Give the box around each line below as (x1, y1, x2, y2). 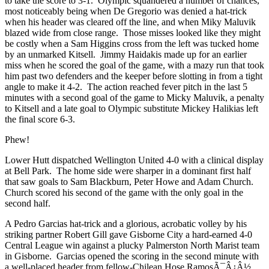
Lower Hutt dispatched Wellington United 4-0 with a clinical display (5, 154, 264, 165)
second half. (5, 198, 50, 208)
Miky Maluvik (201, 16, 256, 27)
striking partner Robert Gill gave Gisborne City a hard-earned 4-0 (5, 229, 252, 240)
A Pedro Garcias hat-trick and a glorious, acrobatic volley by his (5, 218, 247, 229)
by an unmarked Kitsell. (5, 49, 100, 59)
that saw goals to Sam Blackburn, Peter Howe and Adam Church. (5, 176, 256, 187)
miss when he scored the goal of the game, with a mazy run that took (5, 59, 264, 70)
